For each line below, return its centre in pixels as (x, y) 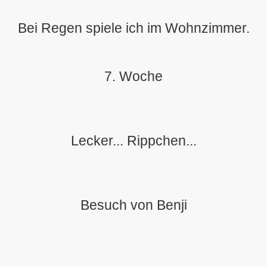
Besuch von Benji (133, 205)
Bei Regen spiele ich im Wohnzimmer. (133, 28)
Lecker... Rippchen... (133, 141)
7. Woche (133, 76)
